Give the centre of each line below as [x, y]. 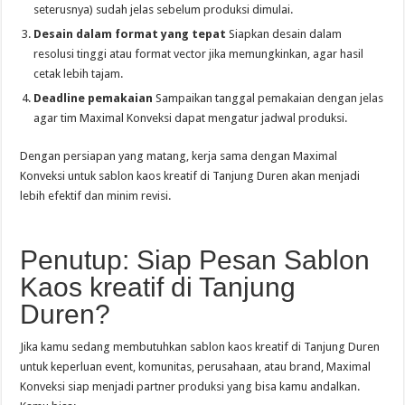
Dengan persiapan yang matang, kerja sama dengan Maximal [179, 156]
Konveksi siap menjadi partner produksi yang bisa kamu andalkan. [190, 386]
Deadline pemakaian [94, 98]
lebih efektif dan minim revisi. [96, 196]
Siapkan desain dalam [284, 34]
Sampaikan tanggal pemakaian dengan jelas [268, 98]
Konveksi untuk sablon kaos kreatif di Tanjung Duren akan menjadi [190, 176]
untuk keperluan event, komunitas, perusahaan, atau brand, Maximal [196, 367]
